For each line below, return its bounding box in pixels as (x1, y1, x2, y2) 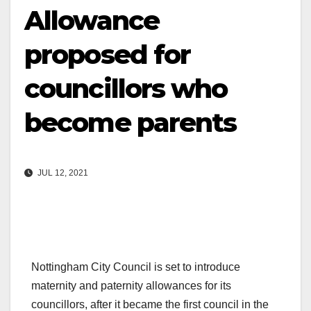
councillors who (24, 72, 228, 105)
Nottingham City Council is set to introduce (31, 261, 240, 274)
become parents (24, 106, 237, 139)
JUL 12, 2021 (35, 168, 88, 178)
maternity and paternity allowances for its (31, 280, 231, 292)
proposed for (24, 38, 191, 71)
